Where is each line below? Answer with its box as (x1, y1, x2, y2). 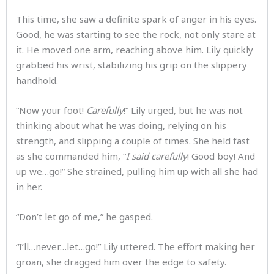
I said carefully (126, 150, 187, 162)
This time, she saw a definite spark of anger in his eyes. (16, 13, 256, 25)
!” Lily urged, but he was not (124, 104, 243, 116)
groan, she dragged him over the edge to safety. (16, 256, 231, 268)
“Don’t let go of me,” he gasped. (16, 210, 160, 223)
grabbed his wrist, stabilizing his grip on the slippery (16, 59, 247, 71)
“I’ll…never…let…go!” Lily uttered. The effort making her (16, 240, 255, 253)
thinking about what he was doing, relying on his (16, 119, 226, 131)
